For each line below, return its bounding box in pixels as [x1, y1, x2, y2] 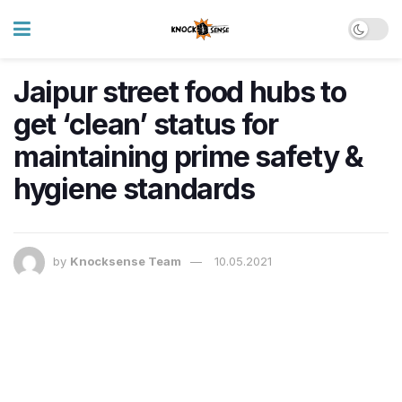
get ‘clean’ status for [13, 107, 278, 142]
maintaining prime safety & [13, 139, 363, 174]
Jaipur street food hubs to [13, 74, 346, 109]
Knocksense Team [70, 254, 181, 269]
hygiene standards [13, 171, 255, 206]
